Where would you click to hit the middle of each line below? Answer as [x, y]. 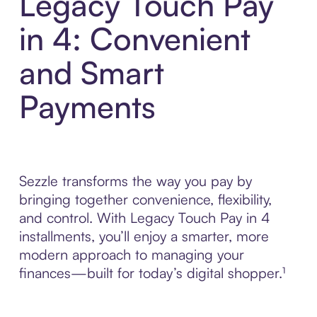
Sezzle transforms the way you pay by [135, 181]
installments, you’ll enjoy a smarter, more [144, 236]
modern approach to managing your [131, 255]
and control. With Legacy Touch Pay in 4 [144, 218]
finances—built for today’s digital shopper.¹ [152, 273]
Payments [87, 107]
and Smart [91, 73]
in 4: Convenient [134, 39]
